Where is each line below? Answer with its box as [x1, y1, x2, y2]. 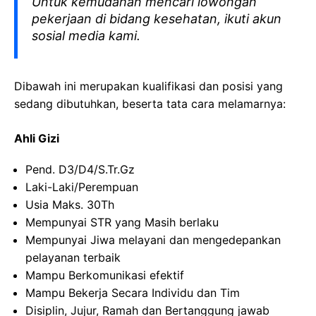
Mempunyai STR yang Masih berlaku [25, 215, 219, 229]
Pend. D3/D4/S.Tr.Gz [25, 162, 135, 176]
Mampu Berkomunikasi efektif [25, 268, 184, 282]
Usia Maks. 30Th [25, 197, 114, 212]
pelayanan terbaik [25, 250, 121, 265]
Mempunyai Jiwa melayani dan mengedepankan [25, 233, 281, 247]
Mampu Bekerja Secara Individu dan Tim [25, 286, 240, 300]
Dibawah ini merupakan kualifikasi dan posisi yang [14, 79, 283, 93]
